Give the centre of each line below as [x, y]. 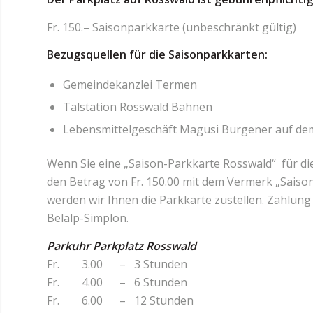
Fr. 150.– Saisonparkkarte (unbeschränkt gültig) [172, 27]
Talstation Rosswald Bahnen [138, 107]
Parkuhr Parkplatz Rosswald [122, 246]
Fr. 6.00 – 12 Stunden [120, 300]
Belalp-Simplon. [88, 218]
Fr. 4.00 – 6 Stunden [117, 282]
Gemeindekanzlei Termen [130, 84]
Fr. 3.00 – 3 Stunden [117, 264]
